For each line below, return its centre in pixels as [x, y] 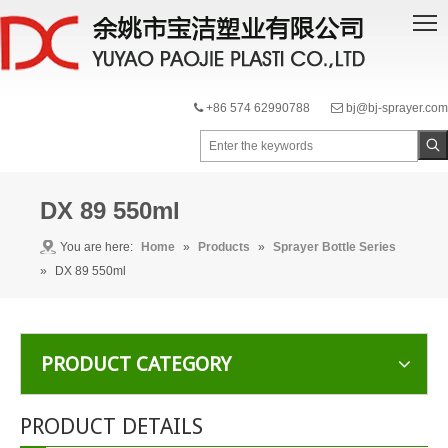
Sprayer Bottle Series [334, 247]
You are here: [96, 247]
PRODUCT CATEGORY [136, 364]
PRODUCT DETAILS [111, 426]
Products [224, 247]
